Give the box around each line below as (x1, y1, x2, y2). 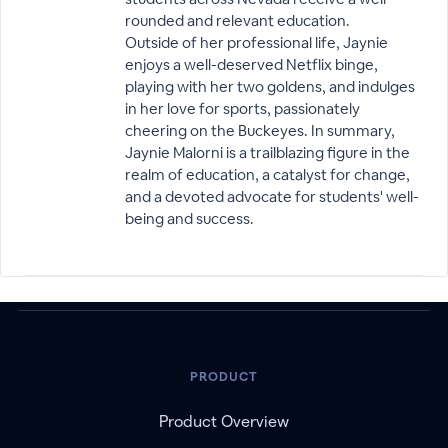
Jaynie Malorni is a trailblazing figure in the (125, 142, 410, 162)
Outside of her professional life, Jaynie (125, 32, 388, 52)
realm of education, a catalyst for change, (125, 164, 410, 184)
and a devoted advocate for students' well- (125, 186, 419, 206)
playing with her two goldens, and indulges (125, 76, 415, 96)
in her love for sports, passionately (125, 98, 360, 118)
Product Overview (159, 412, 289, 430)
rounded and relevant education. (125, 10, 350, 30)
